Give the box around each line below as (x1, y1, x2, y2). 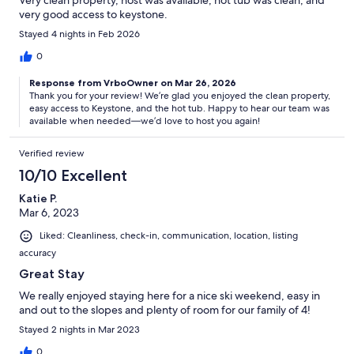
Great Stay (19, 265, 85, 281)
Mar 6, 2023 (19, 205, 79, 220)
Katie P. (19, 191, 57, 206)
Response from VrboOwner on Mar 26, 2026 (29, 77, 236, 89)
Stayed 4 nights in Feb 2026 (19, 28, 140, 41)
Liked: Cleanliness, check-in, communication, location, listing (40, 229, 298, 243)
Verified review (19, 147, 85, 160)
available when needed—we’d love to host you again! (29, 115, 260, 128)
